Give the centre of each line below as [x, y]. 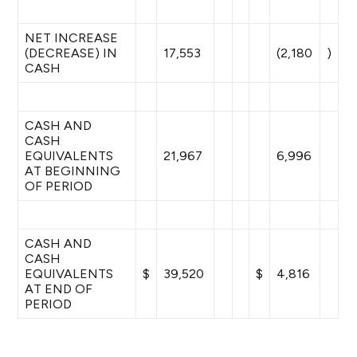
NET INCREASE [72, 38]
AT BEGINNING [73, 171]
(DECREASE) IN [71, 53]
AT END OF [59, 289]
